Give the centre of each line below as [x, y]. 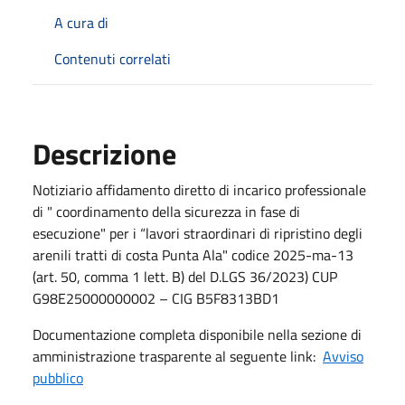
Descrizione [104, 153]
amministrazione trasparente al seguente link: [178, 356]
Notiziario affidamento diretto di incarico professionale [199, 189]
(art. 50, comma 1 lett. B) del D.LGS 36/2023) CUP [185, 276]
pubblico [58, 377]
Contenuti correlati [113, 58]
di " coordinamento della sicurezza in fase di [166, 211]
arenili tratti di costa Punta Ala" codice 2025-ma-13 [193, 254]
